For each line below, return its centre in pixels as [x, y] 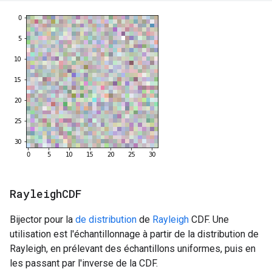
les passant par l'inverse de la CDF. [84, 263]
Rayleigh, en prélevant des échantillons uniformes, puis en [133, 249]
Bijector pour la [42, 219]
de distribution [106, 219]
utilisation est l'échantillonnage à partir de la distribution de [134, 234]
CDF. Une [209, 219]
